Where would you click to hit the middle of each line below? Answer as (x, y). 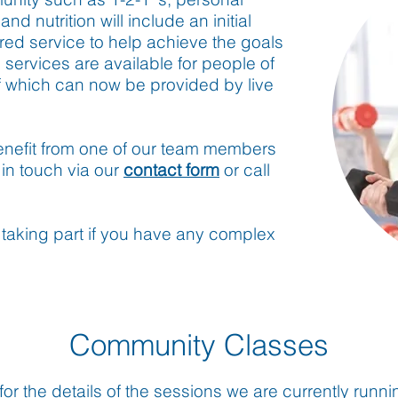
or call (245, 170)
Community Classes (199, 345)
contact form (171, 170)
